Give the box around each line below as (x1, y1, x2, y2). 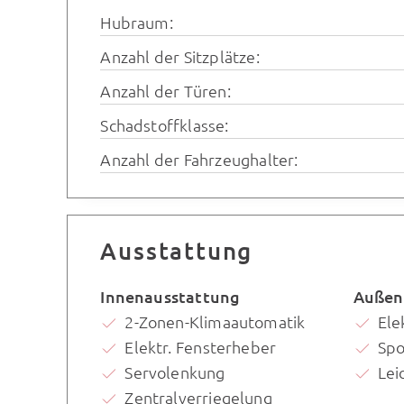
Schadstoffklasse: (100, 115, 229, 136)
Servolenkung (124, 362, 225, 383)
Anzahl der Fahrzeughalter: (100, 149, 298, 170)
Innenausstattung (100, 286, 241, 308)
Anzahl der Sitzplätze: (100, 46, 260, 68)
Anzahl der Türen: (100, 80, 231, 102)
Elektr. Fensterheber (124, 336, 277, 358)
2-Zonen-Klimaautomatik (124, 311, 306, 333)
